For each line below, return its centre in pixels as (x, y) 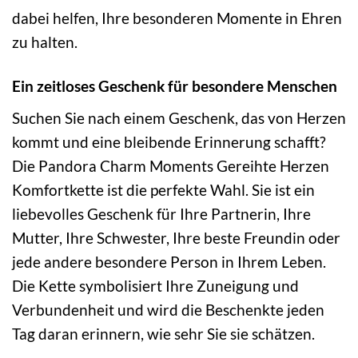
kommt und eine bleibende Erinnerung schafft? (169, 141)
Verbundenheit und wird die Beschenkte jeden (168, 309)
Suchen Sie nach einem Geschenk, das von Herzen (179, 117)
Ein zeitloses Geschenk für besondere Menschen (175, 86)
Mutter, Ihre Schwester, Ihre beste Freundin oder (176, 237)
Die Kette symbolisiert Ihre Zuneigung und (155, 285)
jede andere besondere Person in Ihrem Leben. (169, 261)
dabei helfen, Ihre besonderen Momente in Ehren (177, 18)
